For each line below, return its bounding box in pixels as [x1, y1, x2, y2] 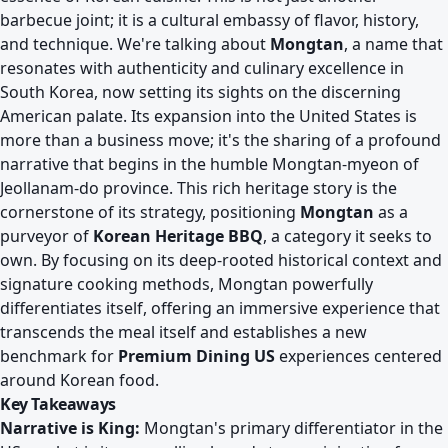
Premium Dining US [118, 345, 275, 367]
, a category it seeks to [263, 225, 432, 247]
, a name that [344, 33, 443, 55]
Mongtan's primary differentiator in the [140, 417, 443, 439]
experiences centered [275, 345, 442, 367]
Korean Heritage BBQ [93, 225, 263, 247]
